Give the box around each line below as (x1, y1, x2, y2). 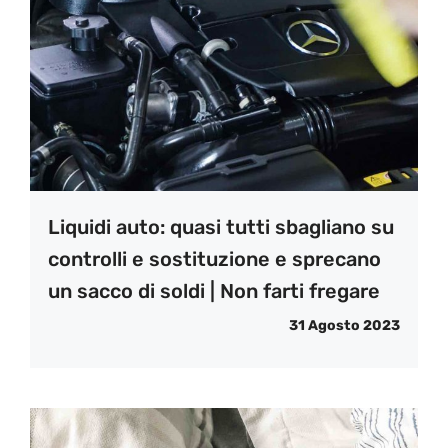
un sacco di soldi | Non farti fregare (48, 279, 380, 304)
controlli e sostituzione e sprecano (48, 247, 381, 272)
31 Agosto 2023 (289, 317, 400, 335)
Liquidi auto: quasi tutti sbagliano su (48, 215, 394, 240)
